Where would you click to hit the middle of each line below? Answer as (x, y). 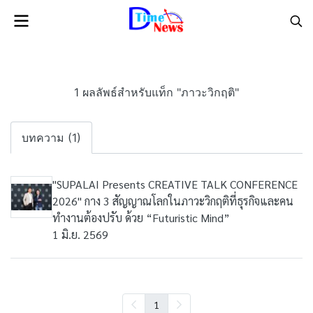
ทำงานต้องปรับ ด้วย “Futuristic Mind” (141, 218)
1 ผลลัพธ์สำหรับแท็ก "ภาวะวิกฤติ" (156, 92)
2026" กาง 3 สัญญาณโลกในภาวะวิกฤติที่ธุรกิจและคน (173, 201)
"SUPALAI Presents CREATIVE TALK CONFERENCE (175, 184)
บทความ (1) (51, 138)
